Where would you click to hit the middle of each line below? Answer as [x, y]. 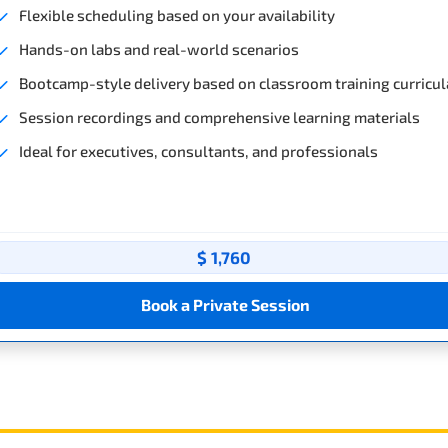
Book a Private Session [225, 305]
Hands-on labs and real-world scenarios [159, 48]
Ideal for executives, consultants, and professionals [198, 150]
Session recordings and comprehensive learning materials [219, 116]
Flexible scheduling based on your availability [177, 14]
